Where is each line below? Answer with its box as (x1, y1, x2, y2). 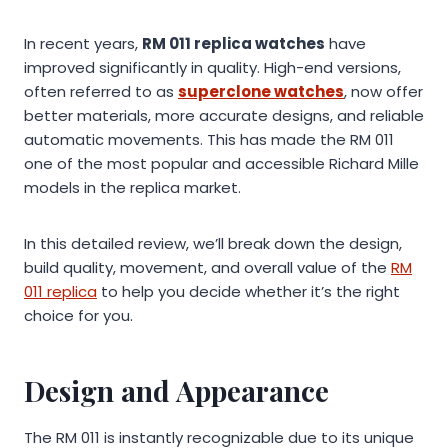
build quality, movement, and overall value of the (24, 256, 391, 278)
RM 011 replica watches (142, 32, 325, 54)
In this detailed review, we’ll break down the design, (24, 232, 402, 254)
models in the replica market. (24, 176, 241, 198)
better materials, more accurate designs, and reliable (24, 104, 424, 126)
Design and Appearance (24, 371, 329, 409)
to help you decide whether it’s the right (97, 280, 400, 302)
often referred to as (24, 80, 178, 102)
